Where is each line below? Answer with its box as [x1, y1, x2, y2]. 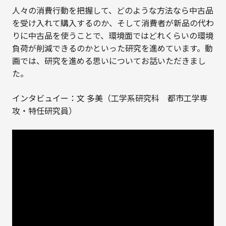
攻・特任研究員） [12, 107, 77, 116]
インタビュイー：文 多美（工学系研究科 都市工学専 [12, 94, 208, 103]
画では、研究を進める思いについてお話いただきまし [12, 57, 206, 66]
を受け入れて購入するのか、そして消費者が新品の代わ [12, 19, 214, 28]
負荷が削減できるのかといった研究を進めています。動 [12, 44, 213, 53]
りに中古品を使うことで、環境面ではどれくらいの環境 [12, 32, 213, 40]
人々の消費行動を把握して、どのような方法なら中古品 [12, 7, 213, 15]
